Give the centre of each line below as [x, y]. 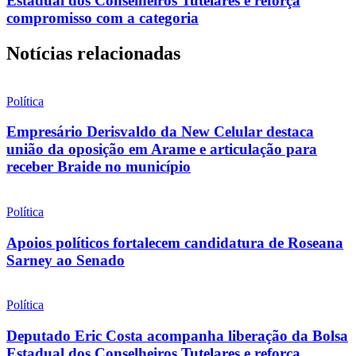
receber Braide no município [99, 167]
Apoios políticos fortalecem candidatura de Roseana [175, 242]
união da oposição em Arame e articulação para [162, 149]
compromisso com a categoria [103, 17]
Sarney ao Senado [66, 260]
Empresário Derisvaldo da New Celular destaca [160, 132]
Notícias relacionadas [93, 53]
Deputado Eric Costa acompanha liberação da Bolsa [177, 336]
